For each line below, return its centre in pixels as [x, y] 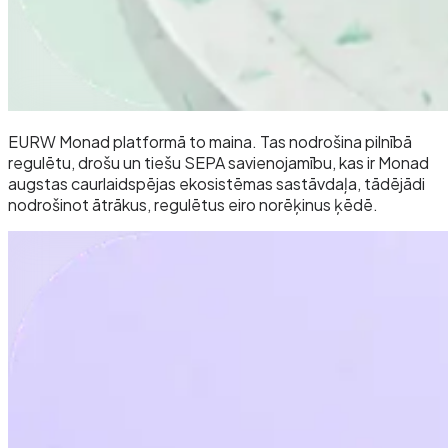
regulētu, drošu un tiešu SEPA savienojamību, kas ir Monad [218, 163]
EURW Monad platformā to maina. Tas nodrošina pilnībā [210, 142]
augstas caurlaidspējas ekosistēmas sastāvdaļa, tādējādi [216, 184]
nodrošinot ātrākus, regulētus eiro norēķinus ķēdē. [193, 205]
